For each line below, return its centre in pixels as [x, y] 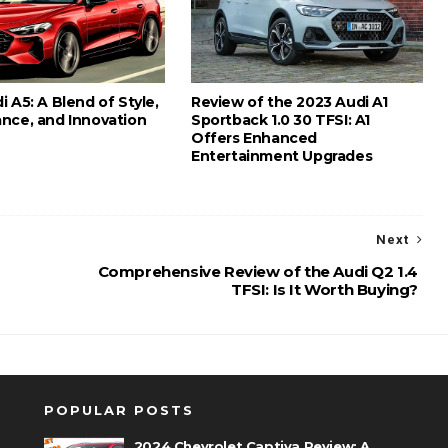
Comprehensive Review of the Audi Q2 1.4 [257, 271]
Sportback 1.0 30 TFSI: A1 [281, 120]
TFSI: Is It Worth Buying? [324, 289]
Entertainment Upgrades [282, 156]
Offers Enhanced [254, 138]
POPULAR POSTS [118, 410]
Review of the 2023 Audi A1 [289, 102]
